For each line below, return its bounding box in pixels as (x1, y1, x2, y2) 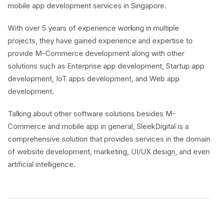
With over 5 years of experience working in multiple (8, 23, 179, 33)
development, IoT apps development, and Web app (8, 74, 180, 83)
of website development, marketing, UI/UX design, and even (8, 147, 210, 156)
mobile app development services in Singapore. (8, 1, 166, 10)
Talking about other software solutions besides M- (8, 109, 176, 118)
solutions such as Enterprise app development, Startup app (8, 61, 204, 71)
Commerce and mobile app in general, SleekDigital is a (8, 122, 189, 131)
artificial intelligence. (8, 160, 75, 169)
